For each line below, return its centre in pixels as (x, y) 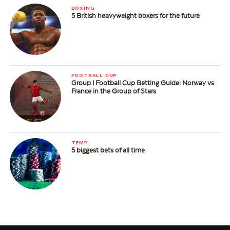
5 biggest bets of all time (108, 150)
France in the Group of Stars (113, 91)
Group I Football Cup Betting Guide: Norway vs (142, 83)
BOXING (83, 8)
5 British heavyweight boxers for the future (135, 16)
